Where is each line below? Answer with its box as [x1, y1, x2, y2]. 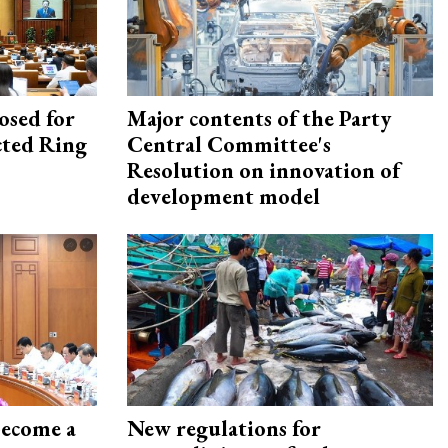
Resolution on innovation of [127, 156, 400, 186]
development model [127, 182, 320, 212]
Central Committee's [127, 130, 331, 160]
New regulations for [127, 414, 321, 444]
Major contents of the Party [127, 104, 391, 134]
